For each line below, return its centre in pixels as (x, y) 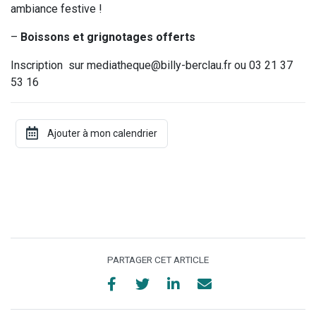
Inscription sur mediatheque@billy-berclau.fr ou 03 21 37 (152, 65)
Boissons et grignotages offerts (108, 37)
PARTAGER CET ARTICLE (158, 259)
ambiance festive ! (56, 8)
